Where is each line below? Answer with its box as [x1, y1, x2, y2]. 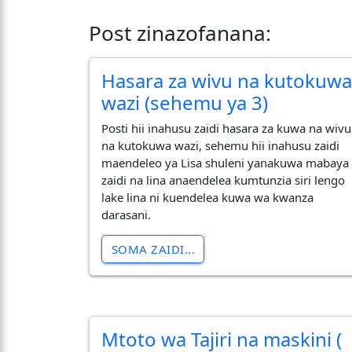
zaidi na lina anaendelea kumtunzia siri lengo [101, 172, 346, 189]
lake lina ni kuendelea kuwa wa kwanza [101, 189, 314, 206]
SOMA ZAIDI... [111, 241, 195, 258]
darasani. [101, 207, 152, 223]
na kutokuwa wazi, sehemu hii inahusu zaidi [101, 137, 340, 154]
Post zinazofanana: [89, 18, 272, 47]
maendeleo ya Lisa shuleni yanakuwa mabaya [101, 155, 350, 171]
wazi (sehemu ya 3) [101, 89, 269, 115]
